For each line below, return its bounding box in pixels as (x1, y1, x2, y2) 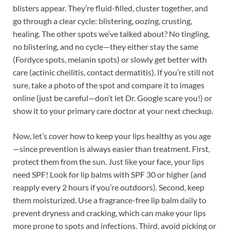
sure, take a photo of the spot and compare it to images (13, 80, 204, 90)
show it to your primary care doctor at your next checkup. (13, 105, 213, 116)
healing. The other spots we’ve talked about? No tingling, (13, 28, 209, 39)
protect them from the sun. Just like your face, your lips (13, 156, 204, 166)
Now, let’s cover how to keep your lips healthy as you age (13, 130, 211, 141)
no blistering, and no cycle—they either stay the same (13, 41, 198, 51)
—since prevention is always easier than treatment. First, (13, 143, 210, 154)
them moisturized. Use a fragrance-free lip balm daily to (13, 195, 206, 205)
